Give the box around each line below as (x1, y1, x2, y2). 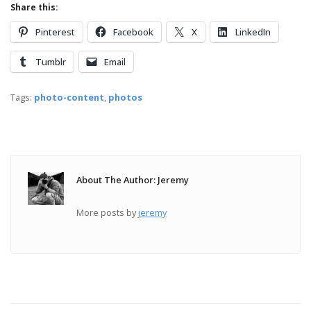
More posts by (76, 205, 139, 219)
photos (108, 90, 142, 103)
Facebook (113, 25, 153, 38)
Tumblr (35, 55, 66, 68)
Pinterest (35, 25, 75, 38)
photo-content (34, 90, 104, 103)
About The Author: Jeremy (76, 173, 190, 186)
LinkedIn (235, 25, 271, 38)
